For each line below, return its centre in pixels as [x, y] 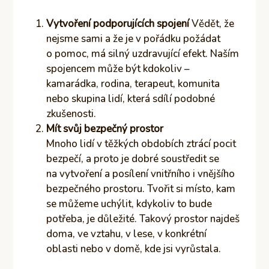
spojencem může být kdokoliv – [118, 68]
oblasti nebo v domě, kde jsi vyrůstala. [134, 249]
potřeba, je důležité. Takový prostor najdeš [143, 219]
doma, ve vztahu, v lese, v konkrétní [127, 234]
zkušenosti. [71, 113]
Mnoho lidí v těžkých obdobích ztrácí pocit [141, 144]
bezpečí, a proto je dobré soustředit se [133, 159]
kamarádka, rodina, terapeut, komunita [133, 83]
